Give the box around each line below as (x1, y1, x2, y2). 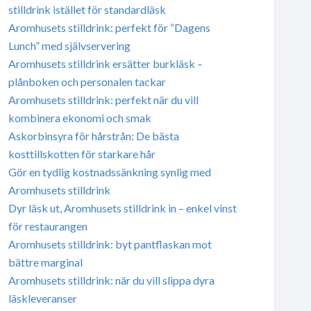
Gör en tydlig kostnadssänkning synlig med (8, 165, 211, 178)
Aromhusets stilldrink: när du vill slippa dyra (8, 273, 215, 287)
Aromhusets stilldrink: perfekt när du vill (8, 92, 199, 106)
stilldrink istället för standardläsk (8, 2, 166, 16)
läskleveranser (8, 291, 77, 305)
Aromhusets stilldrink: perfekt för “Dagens (8, 20, 210, 34)
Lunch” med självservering (8, 38, 131, 52)
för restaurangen (8, 219, 87, 233)
